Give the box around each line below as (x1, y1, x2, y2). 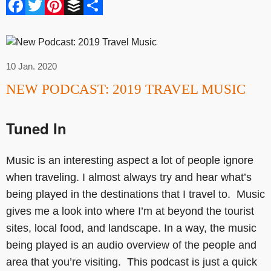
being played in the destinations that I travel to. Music (6, 188, 265, 201)
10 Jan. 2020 (6, 60, 57, 71)
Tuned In (6, 117, 67, 139)
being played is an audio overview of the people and (6, 239, 256, 252)
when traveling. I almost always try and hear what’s (6, 171, 252, 184)
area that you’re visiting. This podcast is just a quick (6, 256, 257, 269)
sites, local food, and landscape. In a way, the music (6, 222, 256, 235)
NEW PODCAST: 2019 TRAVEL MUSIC (6, 81, 246, 97)
